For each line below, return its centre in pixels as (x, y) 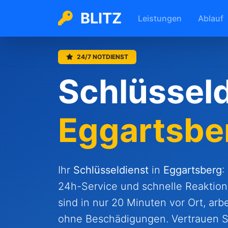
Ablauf (211, 18)
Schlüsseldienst (111, 170)
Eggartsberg (193, 170)
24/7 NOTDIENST (102, 57)
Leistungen (160, 18)
